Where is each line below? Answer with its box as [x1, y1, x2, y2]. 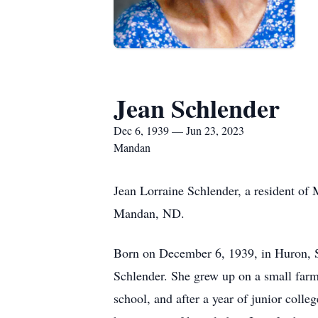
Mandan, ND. [114, 204, 185, 221]
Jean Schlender [114, 89, 280, 126]
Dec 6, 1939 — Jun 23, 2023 [114, 123, 244, 138]
